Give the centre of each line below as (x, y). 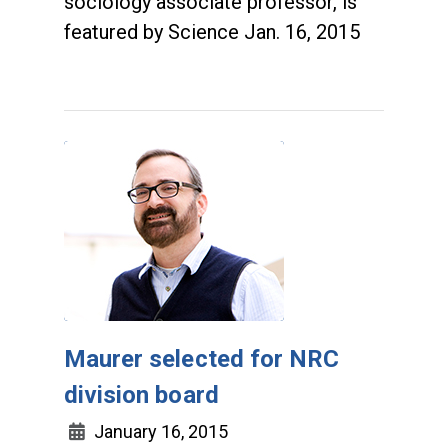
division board (141, 395)
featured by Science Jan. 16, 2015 (212, 32)
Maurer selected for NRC (202, 359)
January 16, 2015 (159, 431)
